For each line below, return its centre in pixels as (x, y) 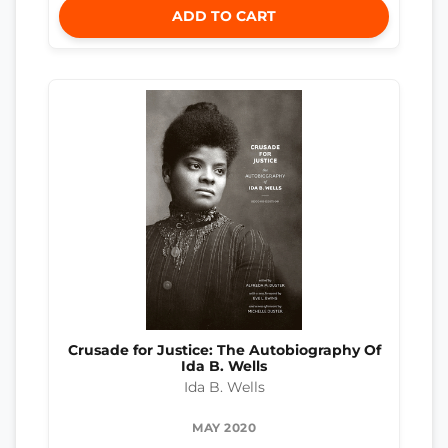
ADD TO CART (224, 16)
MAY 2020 (224, 427)
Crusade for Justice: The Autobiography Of (224, 350)
